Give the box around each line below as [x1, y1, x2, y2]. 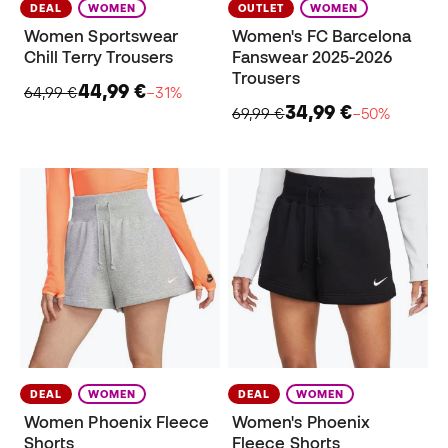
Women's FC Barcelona [232, 27, 412, 46]
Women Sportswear [24, 27, 179, 46]
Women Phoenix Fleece [24, 413, 210, 432]
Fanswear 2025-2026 [232, 48, 393, 67]
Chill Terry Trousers [24, 48, 174, 67]
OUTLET [238, 2, 284, 15]
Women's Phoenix [232, 413, 371, 432]
